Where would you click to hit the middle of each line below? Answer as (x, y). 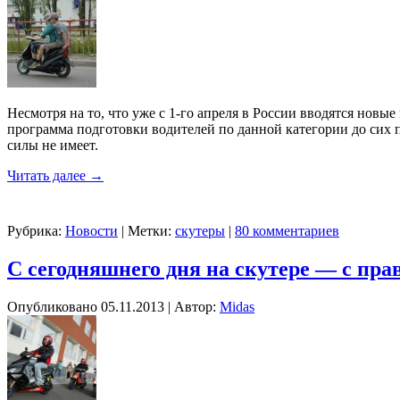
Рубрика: (34, 230)
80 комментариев (287, 230)
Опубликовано (52, 306)
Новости (92, 230)
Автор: (195, 306)
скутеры (200, 230)
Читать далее (48, 175)
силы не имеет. (53, 145)
